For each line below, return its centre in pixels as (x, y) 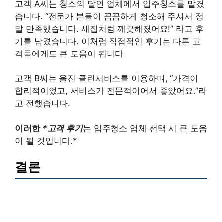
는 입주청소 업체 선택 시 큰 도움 (145, 128)
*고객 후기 (62, 128)
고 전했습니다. (43, 103)
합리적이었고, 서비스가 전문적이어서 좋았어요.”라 (111, 91)
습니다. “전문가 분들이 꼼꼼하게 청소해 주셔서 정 (109, 16)
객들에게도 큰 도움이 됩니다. (70, 53)
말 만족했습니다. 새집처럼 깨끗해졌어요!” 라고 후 (109, 28)
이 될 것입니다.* (46, 140)
